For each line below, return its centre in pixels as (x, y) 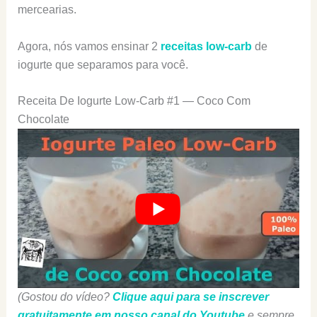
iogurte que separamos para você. (103, 64)
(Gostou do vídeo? (65, 296)
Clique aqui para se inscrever (190, 296)
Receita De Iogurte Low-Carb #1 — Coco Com (134, 101)
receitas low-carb (206, 46)
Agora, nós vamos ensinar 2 (89, 46)
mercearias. (47, 10)
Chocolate (43, 120)
